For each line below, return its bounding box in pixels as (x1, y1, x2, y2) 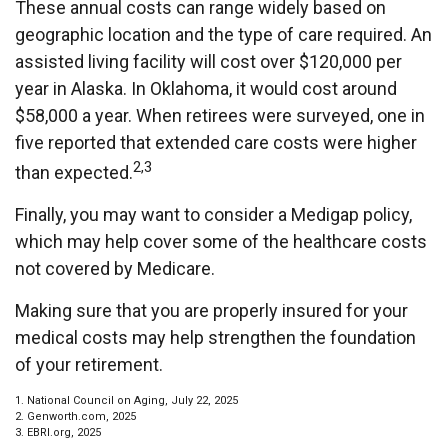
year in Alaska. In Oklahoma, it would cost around (15, 78, 397, 99)
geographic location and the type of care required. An (15, 24, 432, 45)
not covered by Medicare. (15, 258, 215, 279)
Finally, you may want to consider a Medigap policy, (15, 204, 412, 225)
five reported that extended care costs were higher (15, 132, 417, 153)
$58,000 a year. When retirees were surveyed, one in (15, 105, 425, 126)
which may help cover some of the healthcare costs (15, 231, 427, 252)
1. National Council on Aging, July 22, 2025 (15, 394, 238, 407)
